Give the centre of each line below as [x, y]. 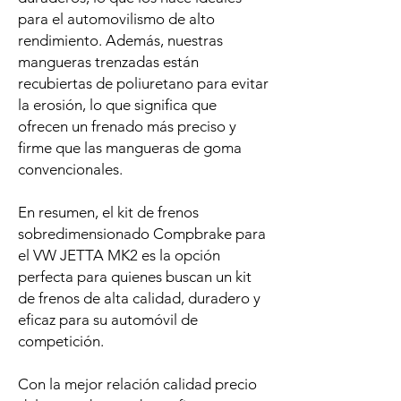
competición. [61, 341]
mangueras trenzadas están [108, 62]
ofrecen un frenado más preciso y [127, 127]
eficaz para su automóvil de [108, 320]
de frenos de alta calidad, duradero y [139, 299]
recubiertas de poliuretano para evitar [143, 84]
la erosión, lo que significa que [117, 105]
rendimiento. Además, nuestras [120, 41]
